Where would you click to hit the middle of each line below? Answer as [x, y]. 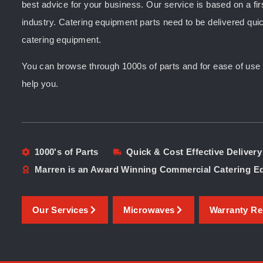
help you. [40, 84]
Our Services [60, 210]
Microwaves [149, 210]
